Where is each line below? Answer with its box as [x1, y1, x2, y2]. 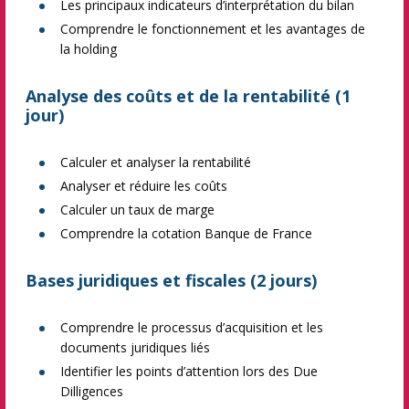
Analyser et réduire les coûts [60, 177, 227, 194]
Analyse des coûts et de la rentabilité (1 [26, 85, 351, 107]
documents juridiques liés [60, 339, 210, 356]
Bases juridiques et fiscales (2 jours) [26, 269, 317, 291]
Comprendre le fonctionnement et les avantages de [60, 20, 365, 37]
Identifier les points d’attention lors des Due [60, 362, 318, 380]
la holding [60, 40, 117, 58]
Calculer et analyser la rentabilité [60, 153, 251, 171]
